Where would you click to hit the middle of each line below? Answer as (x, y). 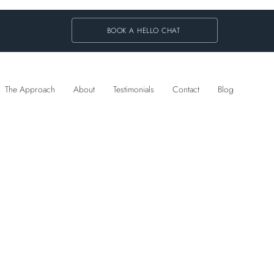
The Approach (30, 89)
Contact (186, 89)
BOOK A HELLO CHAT (143, 30)
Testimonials (134, 89)
